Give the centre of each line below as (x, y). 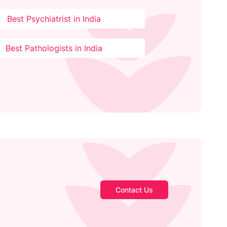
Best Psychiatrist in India (54, 19)
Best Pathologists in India (54, 48)
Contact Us (134, 190)
